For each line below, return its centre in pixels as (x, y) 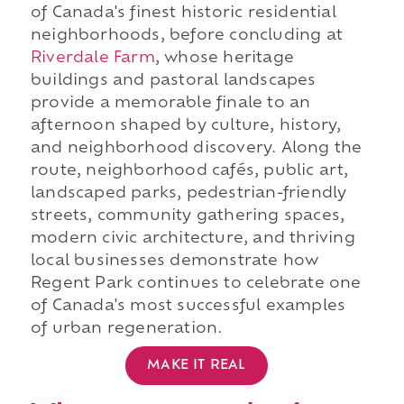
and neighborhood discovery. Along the (196, 149)
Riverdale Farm (92, 59)
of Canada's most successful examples (188, 307)
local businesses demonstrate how (174, 262)
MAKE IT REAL (197, 365)
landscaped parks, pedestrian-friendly (188, 194)
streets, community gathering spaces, (188, 217)
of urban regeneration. (126, 330)
